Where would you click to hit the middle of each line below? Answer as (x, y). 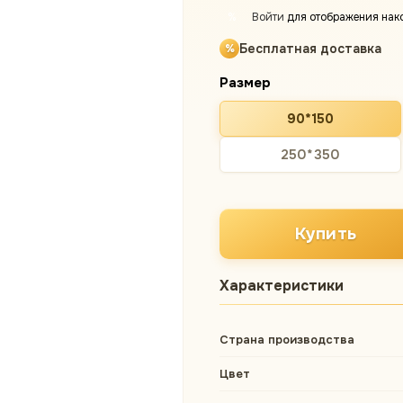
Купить (326, 233)
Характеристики (282, 286)
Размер (245, 83)
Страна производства (287, 340)
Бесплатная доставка (310, 49)
